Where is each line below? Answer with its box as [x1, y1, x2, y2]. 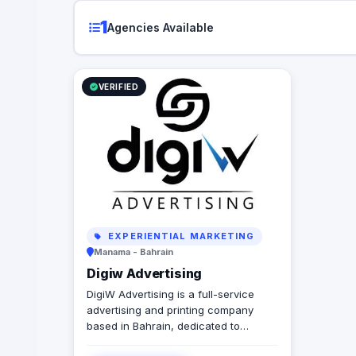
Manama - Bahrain [94, 246, 173, 258]
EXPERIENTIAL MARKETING [105, 230, 255, 242]
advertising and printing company [87, 304, 253, 317]
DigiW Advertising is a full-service [87, 288, 254, 301]
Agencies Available [106, 20, 214, 34]
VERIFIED [98, 82, 139, 92]
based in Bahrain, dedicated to [87, 319, 240, 333]
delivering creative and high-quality [87, 335, 263, 349]
